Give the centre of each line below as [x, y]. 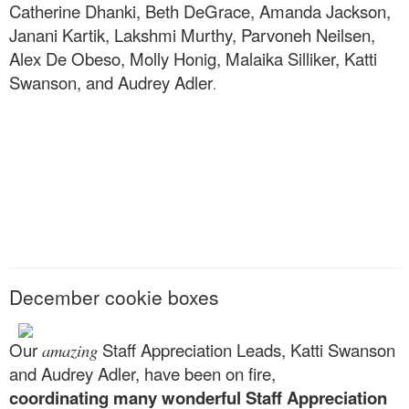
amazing [70, 351]
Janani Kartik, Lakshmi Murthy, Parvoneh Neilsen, [192, 34]
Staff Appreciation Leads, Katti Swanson [246, 350]
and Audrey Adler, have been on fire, [142, 374]
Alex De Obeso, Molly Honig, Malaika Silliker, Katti [193, 58]
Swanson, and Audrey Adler [111, 82]
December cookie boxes [114, 296]
